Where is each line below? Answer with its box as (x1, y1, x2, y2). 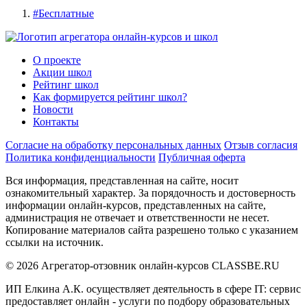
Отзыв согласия (224, 138, 297, 151)
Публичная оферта (158, 151, 245, 163)
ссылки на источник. (5, 236, 103, 248)
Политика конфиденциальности (5, 151, 156, 163)
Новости (33, 103, 73, 115)
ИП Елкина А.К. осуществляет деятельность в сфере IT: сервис (5, 282, 301, 295)
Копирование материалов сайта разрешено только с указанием (5, 223, 298, 236)
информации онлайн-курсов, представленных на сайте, (5, 199, 266, 211)
